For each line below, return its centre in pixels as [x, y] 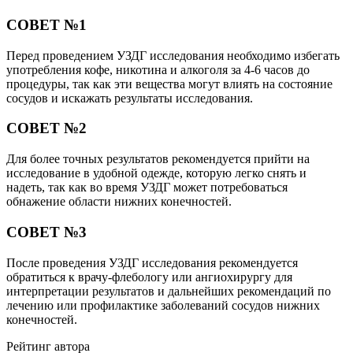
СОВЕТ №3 [46, 232]
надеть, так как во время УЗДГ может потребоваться [147, 188]
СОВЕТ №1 [46, 24]
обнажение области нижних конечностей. [119, 202]
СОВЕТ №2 [46, 128]
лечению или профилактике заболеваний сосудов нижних [163, 305]
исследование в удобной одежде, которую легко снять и [156, 173]
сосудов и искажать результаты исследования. [130, 98]
